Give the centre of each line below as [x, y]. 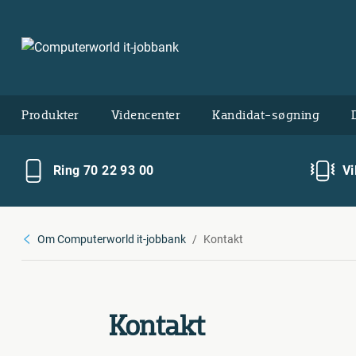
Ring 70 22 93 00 [104, 170]
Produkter [50, 115]
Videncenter [145, 115]
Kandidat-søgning [266, 115]
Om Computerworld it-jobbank [112, 239]
